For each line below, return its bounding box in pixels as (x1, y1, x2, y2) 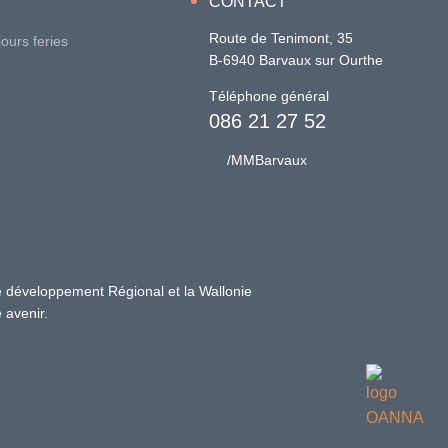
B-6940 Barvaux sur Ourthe (209, 52, 383, 68)
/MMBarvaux (227, 152, 307, 169)
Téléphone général (209, 88, 329, 105)
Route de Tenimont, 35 (209, 30, 353, 46)
